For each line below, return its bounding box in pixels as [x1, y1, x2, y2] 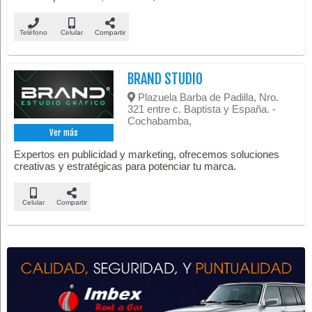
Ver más [49, 127, 79, 139]
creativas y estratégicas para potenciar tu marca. [14, 160, 237, 173]
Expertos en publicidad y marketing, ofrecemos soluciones [14, 148, 280, 161]
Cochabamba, [127, 115, 192, 127]
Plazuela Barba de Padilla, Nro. [135, 91, 279, 104]
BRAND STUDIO [127, 70, 203, 88]
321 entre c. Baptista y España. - [127, 103, 276, 116]
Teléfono [19, 29, 47, 37]
